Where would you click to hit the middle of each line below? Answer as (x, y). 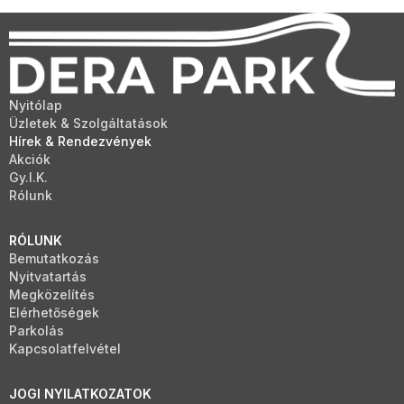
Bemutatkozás (54, 258)
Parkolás (37, 331)
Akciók (30, 159)
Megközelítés (52, 294)
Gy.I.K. (28, 177)
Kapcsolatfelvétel (65, 349)
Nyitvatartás (48, 276)
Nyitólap (36, 105)
